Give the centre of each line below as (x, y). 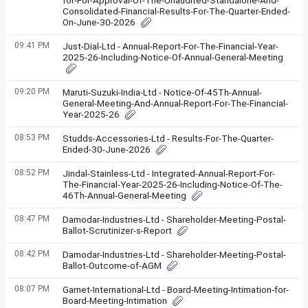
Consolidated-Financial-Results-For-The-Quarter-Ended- (176, 11)
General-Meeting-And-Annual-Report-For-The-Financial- (175, 103)
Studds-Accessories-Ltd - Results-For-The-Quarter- (168, 138)
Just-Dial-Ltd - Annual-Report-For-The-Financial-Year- (170, 46)
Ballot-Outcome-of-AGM (112, 265)
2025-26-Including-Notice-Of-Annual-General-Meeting (173, 57)
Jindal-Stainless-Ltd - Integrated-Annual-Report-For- (169, 173)
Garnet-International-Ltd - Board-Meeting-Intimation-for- (176, 289)
